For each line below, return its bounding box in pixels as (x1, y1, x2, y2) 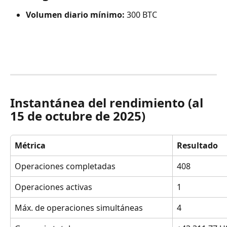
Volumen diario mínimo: (26, 9, 125, 20)
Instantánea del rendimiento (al (10, 94, 206, 111)
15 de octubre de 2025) (10, 107, 145, 124)
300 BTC (125, 9, 157, 20)
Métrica (15, 139, 46, 151)
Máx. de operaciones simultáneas (15, 202, 143, 213)
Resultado (177, 139, 218, 151)
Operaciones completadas (15, 160, 116, 172)
